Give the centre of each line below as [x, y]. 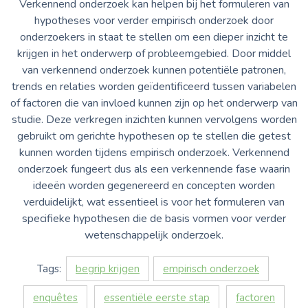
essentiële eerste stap [157, 297]
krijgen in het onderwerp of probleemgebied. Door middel [154, 53]
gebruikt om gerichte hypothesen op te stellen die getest [154, 136]
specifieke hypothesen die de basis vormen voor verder [154, 218]
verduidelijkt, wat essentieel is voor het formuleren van [154, 202]
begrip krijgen [108, 268]
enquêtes [55, 297]
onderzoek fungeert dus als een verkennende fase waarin [154, 169]
